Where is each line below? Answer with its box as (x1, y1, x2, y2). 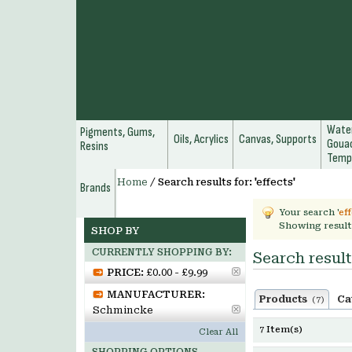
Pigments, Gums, (80, 125, 155, 140)
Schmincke (93, 304, 153, 316)
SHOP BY (91, 225, 139, 236)
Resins (80, 139, 108, 154)
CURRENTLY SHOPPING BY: (92, 247, 232, 258)
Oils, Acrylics (174, 132, 229, 147)
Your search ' (279, 207, 339, 218)
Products (259, 294, 312, 305)
